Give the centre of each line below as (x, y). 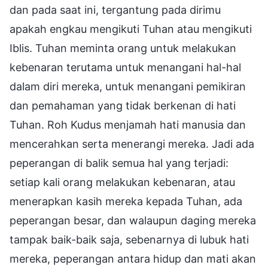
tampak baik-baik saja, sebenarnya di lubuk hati (129, 239)
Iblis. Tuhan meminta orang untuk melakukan (123, 48)
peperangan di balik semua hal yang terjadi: (119, 163)
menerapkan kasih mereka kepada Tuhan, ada (126, 201)
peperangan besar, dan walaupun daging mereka (133, 220)
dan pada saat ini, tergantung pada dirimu (115, 10)
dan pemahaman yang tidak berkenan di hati (123, 105)
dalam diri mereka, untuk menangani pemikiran (128, 86)
